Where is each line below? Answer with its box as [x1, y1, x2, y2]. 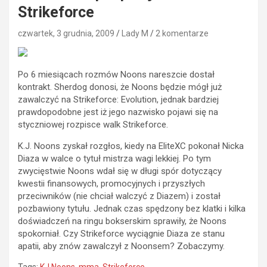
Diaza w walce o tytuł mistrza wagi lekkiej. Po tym [18, 153, 211, 164]
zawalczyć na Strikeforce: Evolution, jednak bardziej [18, 94, 219, 105]
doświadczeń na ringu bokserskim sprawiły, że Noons [18, 215, 226, 226]
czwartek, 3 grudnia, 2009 [18, 28, 114, 38]
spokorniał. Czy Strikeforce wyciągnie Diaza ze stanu [18, 228, 225, 239]
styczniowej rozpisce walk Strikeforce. [18, 119, 168, 130]
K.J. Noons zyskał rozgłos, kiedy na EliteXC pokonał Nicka [18, 140, 244, 151]
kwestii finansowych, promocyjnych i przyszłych [18, 178, 205, 189]
